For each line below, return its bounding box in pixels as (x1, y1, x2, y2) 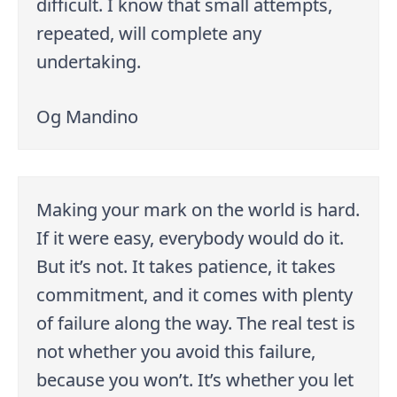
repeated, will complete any (36, 21, 262, 46)
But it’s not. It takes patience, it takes (36, 253, 337, 278)
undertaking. (36, 50, 142, 74)
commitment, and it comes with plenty (36, 282, 354, 307)
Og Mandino (36, 105, 139, 129)
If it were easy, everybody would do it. (36, 225, 345, 250)
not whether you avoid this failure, (36, 339, 316, 363)
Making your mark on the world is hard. (36, 197, 361, 222)
